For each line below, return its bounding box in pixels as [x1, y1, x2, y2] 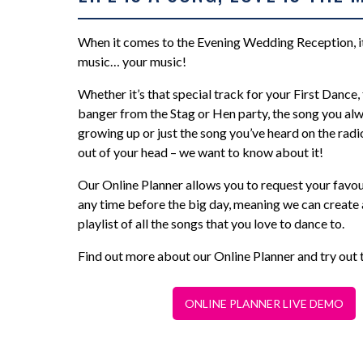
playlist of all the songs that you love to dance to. [78, 215, 344, 231]
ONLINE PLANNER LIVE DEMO [185, 296, 344, 310]
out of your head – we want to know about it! [78, 143, 323, 160]
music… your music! [78, 53, 186, 69]
